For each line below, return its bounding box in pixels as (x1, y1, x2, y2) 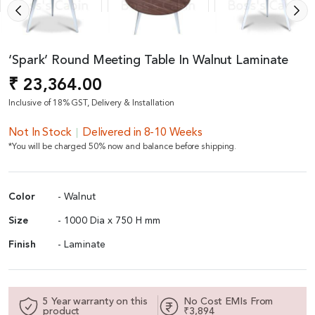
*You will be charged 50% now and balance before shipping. (8, 142, 237, 151)
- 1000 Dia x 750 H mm (58, 215, 161, 226)
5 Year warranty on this (43, 296, 148, 307)
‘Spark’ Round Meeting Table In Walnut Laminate (8, 53, 289, 67)
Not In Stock (8, 127, 72, 139)
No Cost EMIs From (184, 296, 274, 307)
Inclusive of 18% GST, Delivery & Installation (8, 98, 174, 108)
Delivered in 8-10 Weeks (82, 127, 202, 139)
